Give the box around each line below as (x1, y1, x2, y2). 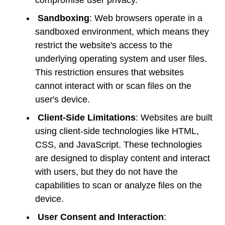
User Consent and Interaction (38, 211, 164, 222)
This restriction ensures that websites (35, 67, 184, 77)
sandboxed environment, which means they (35, 26, 209, 37)
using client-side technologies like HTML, (35, 126, 199, 136)
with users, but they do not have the (35, 166, 178, 177)
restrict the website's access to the (35, 40, 172, 50)
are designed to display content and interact (35, 153, 210, 163)
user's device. (35, 94, 90, 104)
